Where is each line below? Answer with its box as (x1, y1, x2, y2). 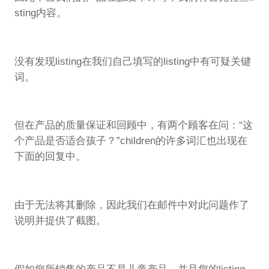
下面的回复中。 (14, 151, 86, 163)
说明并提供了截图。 (14, 215, 106, 227)
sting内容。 (14, 7, 67, 19)
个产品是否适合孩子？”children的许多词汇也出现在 (14, 135, 247, 147)
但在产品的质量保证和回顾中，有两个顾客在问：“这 (14, 119, 253, 131)
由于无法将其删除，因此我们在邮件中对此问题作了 (14, 199, 249, 211)
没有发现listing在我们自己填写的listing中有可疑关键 (14, 55, 251, 67)
